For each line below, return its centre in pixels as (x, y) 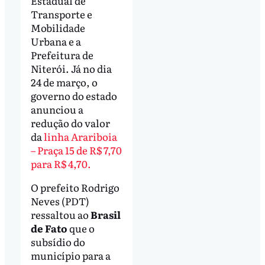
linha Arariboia (80, 137)
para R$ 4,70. (61, 164)
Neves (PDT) (60, 201)
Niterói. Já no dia (71, 69)
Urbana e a (56, 41)
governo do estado (74, 96)
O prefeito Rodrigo (75, 188)
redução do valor (70, 123)
